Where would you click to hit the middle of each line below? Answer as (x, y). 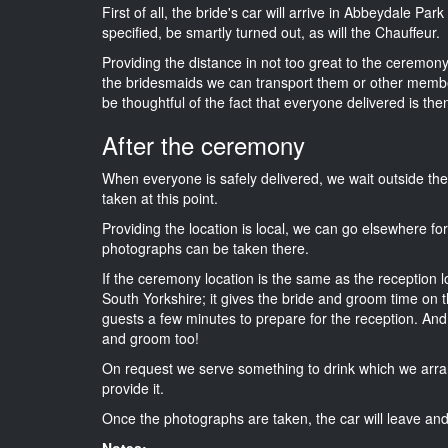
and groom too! (150, 337)
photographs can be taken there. (205, 247)
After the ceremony (203, 144)
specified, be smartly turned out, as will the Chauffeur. (271, 31)
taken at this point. (160, 197)
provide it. (133, 387)
